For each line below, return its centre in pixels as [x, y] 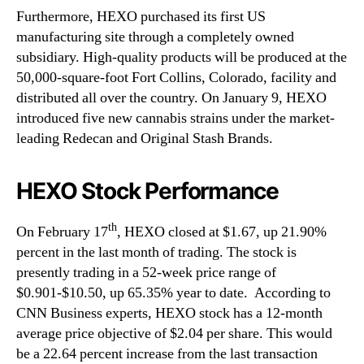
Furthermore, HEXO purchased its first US [141, 17]
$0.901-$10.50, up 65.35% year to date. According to [173, 293]
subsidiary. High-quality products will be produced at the [182, 58]
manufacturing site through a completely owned [155, 37]
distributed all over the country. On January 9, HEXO [171, 98]
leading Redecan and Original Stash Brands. [145, 139]
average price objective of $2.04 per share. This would [174, 334]
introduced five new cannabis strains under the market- [175, 119]
